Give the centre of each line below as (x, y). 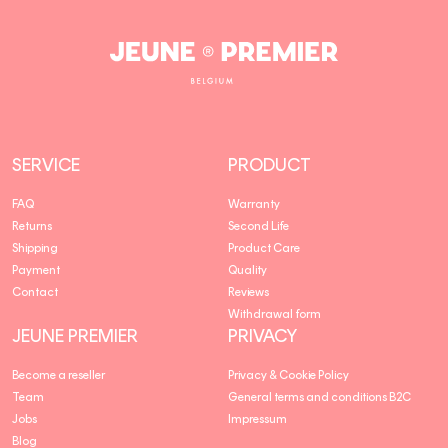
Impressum (257, 418)
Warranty (254, 203)
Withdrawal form (274, 313)
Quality (247, 269)
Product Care (264, 247)
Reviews (248, 291)
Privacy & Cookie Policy (288, 374)
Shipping (35, 247)
